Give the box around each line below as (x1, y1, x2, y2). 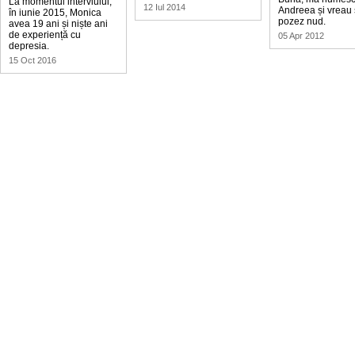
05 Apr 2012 (278, 31, 324, 40)
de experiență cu (9, 29, 81, 40)
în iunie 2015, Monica (9, 7, 101, 18)
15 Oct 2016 (9, 55, 56, 65)
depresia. (9, 40, 49, 52)
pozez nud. (278, 16, 326, 27)
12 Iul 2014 (143, 2, 185, 12)
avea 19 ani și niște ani (9, 18, 108, 29)
